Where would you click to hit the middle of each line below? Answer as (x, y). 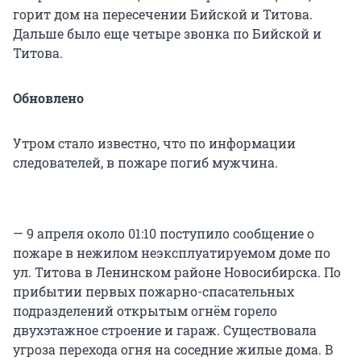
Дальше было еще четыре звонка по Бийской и (167, 34)
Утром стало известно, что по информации (154, 143)
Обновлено (48, 98)
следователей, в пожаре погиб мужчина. (145, 163)
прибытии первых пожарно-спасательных (154, 292)
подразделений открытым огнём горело (145, 311)
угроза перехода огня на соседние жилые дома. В (173, 350)
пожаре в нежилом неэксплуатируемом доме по (172, 253)
